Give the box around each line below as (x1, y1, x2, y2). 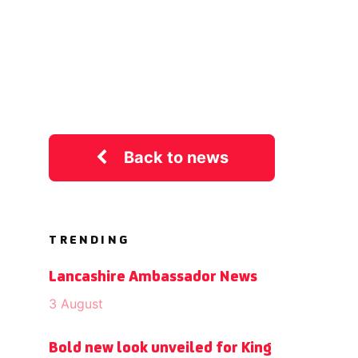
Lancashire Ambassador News (49, 268, 258, 285)
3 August (49, 295, 104, 312)
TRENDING (49, 233, 129, 247)
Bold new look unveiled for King (49, 340, 272, 356)
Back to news (123, 147, 229, 167)
